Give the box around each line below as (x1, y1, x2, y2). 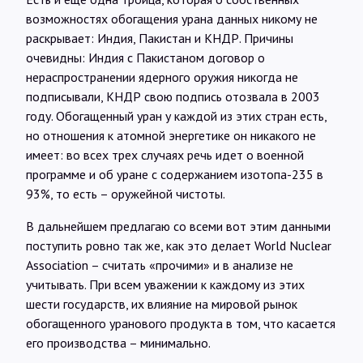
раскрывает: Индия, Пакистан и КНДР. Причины (26, 29, 293, 46)
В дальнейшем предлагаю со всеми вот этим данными (26, 217, 331, 234)
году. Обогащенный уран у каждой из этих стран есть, (26, 107, 327, 124)
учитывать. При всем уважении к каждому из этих (26, 275, 305, 293)
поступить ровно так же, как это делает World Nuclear (26, 237, 331, 254)
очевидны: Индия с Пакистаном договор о (26, 49, 265, 66)
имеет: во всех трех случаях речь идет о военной (26, 146, 304, 163)
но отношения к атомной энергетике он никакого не (26, 126, 316, 143)
